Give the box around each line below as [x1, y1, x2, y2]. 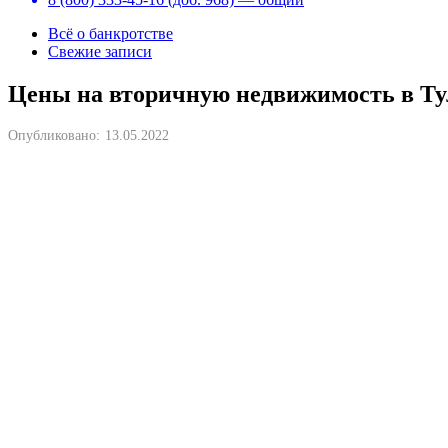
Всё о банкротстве [48, 25, 173, 42]
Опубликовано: [8, 127, 100, 143]
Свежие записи [48, 43, 152, 60]
